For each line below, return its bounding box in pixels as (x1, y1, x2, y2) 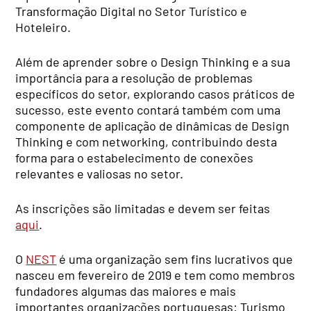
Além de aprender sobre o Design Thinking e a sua (15, 54, 291, 70)
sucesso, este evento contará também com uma (15, 102, 281, 118)
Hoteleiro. (15, 19, 72, 35)
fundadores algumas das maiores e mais (15, 283, 237, 299)
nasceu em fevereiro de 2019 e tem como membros (15, 267, 296, 283)
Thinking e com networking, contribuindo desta (15, 134, 278, 150)
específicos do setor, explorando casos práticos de (15, 86, 296, 102)
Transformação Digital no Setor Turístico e (15, 3, 248, 19)
